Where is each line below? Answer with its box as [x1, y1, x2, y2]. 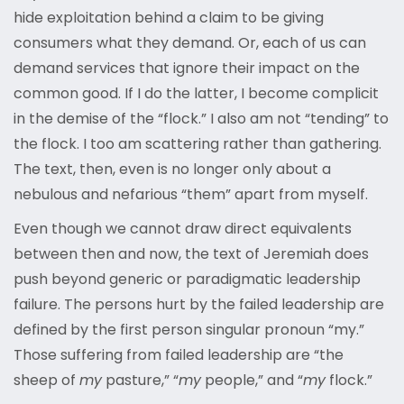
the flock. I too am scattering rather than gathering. [14, 133, 381, 155]
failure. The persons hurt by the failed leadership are [14, 294, 384, 316]
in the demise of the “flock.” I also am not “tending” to [14, 108, 389, 130]
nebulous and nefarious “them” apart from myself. [14, 184, 368, 206]
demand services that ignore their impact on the [14, 58, 360, 79]
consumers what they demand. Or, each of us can [14, 32, 366, 54]
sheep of [14, 370, 79, 391]
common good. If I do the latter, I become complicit [14, 83, 379, 105]
